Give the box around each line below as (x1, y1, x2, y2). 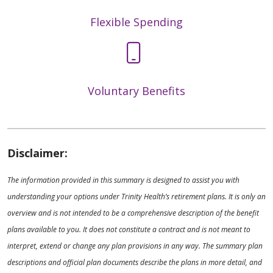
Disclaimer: (7, 145, 68, 160)
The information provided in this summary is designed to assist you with (7, 174, 239, 185)
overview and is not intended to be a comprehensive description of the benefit (7, 207, 259, 218)
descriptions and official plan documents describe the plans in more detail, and (7, 257, 262, 268)
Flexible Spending (90, 14, 183, 29)
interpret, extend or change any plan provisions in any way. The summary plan (7, 240, 263, 251)
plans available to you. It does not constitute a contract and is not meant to (7, 224, 250, 235)
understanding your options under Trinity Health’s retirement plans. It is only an (7, 191, 266, 202)
